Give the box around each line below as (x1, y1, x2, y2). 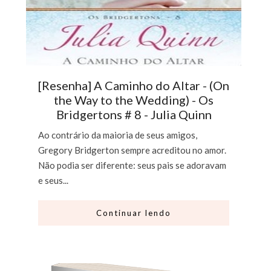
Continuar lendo (96, 208, 172, 218)
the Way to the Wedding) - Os (54, 93, 214, 108)
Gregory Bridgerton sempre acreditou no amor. (38, 145, 227, 156)
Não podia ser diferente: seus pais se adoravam (38, 160, 227, 171)
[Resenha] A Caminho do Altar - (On (38, 78, 230, 93)
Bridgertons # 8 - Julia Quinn (56, 107, 212, 122)
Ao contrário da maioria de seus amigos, (38, 129, 198, 141)
